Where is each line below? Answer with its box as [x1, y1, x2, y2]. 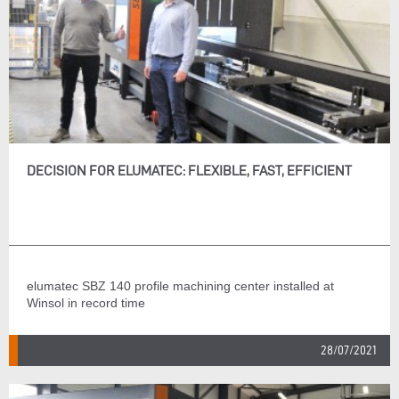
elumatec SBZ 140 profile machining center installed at [27, 279, 334, 293]
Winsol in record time [27, 296, 145, 310]
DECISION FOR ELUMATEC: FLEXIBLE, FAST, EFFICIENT [27, 163, 352, 178]
